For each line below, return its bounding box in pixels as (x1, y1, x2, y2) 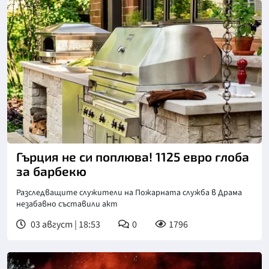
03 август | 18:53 (29, 217, 100, 231)
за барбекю (16, 163, 86, 178)
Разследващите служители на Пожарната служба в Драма (16, 186, 242, 199)
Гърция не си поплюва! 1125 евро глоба (16, 148, 249, 164)
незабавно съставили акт (16, 198, 118, 210)
